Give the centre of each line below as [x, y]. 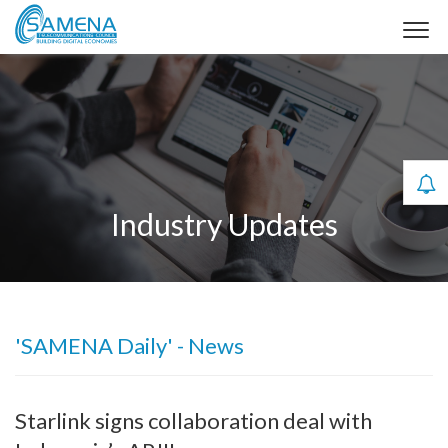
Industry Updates [224, 224]
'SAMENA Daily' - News [129, 345]
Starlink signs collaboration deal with [193, 420]
